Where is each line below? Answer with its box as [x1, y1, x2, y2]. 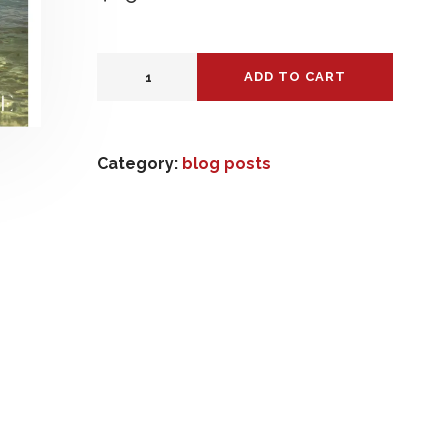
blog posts [182, 154, 271, 173]
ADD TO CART [244, 69, 346, 84]
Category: [97, 154, 182, 173]
